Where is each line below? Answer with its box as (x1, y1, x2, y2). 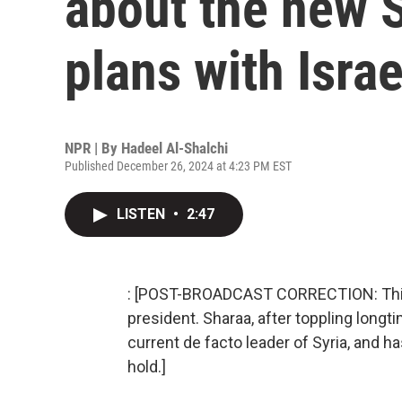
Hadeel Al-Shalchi (121, 139, 228, 157)
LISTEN (117, 205, 169, 223)
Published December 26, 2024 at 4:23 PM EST (65, 159, 292, 173)
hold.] (127, 357, 166, 376)
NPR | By (65, 139, 121, 157)
